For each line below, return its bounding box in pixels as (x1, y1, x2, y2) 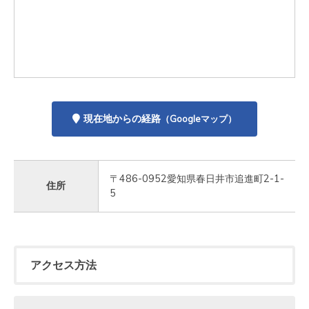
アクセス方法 (30, 258, 97, 272)
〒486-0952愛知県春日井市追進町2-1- (110, 172, 284, 185)
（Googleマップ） (161, 113, 237, 124)
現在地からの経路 (83, 112, 161, 125)
